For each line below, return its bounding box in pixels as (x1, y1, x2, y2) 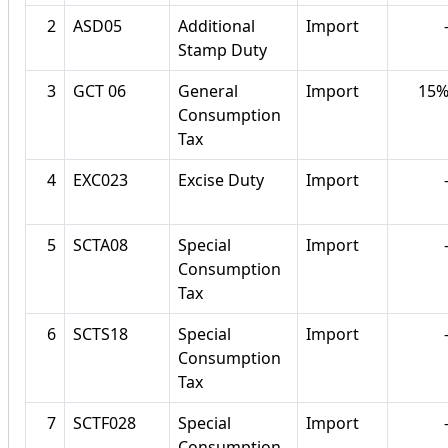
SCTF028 (73, 412, 136, 435)
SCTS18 (73, 323, 128, 346)
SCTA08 (73, 234, 128, 257)
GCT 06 (73, 80, 126, 103)
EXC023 (73, 169, 128, 192)
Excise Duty (178, 169, 264, 192)
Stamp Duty (178, 39, 267, 62)
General (178, 80, 238, 103)
